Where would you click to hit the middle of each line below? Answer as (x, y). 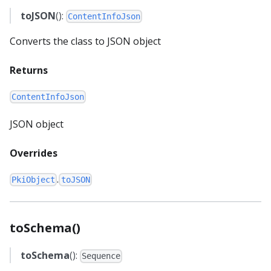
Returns (29, 70)
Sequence (101, 256)
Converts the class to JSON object (85, 41)
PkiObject (34, 180)
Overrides (34, 153)
